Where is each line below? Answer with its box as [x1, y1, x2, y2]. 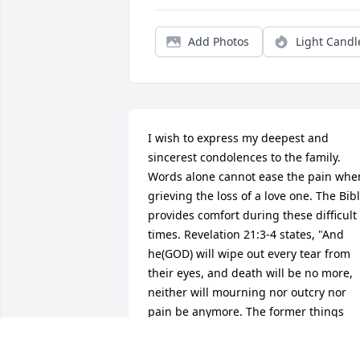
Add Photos [188, 34, 249, 50]
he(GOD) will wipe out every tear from [148, 246, 350, 262]
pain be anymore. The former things [148, 304, 344, 320]
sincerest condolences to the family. [148, 149, 341, 166]
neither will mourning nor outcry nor [148, 284, 346, 301]
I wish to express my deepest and [148, 130, 329, 146]
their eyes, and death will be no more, [148, 265, 353, 281]
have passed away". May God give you [148, 323, 354, 339]
